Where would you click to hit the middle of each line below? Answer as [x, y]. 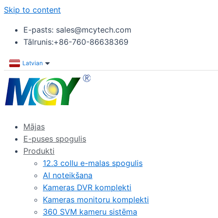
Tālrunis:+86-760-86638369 [76, 42]
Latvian [33, 63]
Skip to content [32, 10]
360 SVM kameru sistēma [90, 212]
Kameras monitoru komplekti [96, 200]
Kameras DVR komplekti [87, 187]
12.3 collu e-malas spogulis [93, 163]
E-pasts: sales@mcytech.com [77, 30]
